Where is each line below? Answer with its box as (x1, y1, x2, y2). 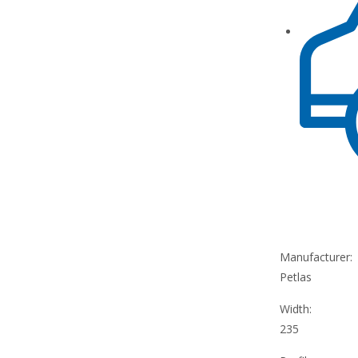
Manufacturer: (280, 249, 353, 265)
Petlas (280, 269, 312, 285)
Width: (280, 301, 312, 317)
